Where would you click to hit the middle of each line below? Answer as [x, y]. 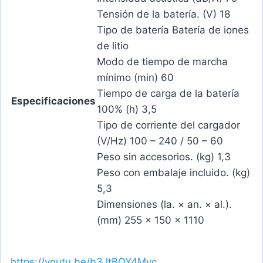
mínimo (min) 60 [135, 78]
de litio [113, 46]
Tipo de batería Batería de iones [173, 30]
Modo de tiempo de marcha [162, 62]
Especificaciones [53, 101]
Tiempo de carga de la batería [168, 94]
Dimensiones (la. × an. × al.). [164, 205]
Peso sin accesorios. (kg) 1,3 [164, 157]
